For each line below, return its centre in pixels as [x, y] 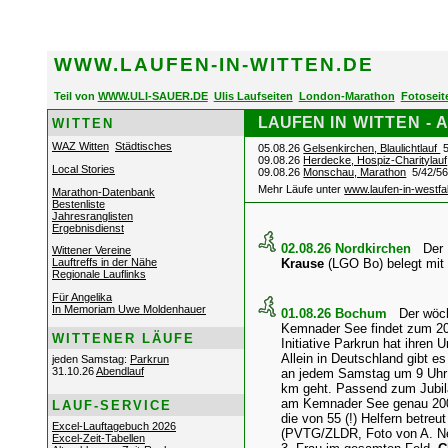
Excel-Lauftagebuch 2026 [114, 426]
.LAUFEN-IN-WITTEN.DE [243, 65]
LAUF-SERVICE [112, 405]
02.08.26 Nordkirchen [348, 249]
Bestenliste [78, 203]
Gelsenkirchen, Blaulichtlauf [372, 148]
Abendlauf [120, 371]
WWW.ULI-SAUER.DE [152, 96]
